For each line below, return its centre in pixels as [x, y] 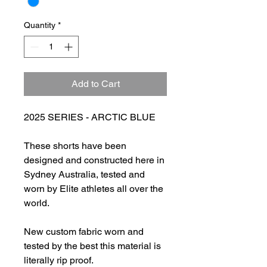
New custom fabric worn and [84, 232]
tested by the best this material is [92, 246]
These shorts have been [75, 146]
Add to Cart [95, 84]
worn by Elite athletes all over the [94, 189]
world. [37, 203]
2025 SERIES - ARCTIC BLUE [90, 117]
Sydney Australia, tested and [84, 175]
